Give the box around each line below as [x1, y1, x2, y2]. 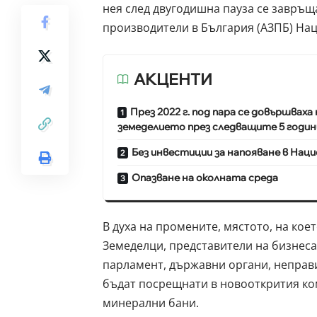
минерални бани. [102, 295, 199, 311]
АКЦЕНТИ [133, 69, 212, 90]
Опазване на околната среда [131, 171, 278, 185]
